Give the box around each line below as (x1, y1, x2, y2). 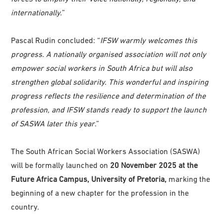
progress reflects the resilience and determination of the (11, 91, 206, 100)
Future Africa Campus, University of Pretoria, (11, 174, 169, 183)
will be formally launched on (11, 160, 111, 169)
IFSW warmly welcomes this (100, 35, 198, 45)
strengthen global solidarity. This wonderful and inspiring (11, 77, 209, 86)
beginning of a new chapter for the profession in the (11, 188, 189, 197)
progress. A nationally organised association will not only (11, 49, 207, 58)
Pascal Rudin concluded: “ (11, 35, 101, 45)
